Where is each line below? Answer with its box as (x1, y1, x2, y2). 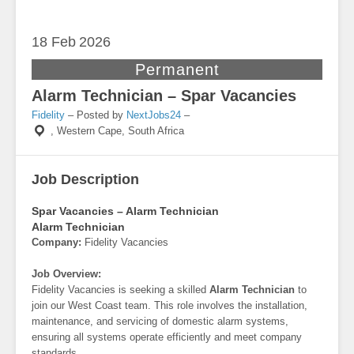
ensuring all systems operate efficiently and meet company (32, 331, 302, 344)
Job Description (32, 171, 139, 188)
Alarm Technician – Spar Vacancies (32, 87, 296, 105)
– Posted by (65, 109, 126, 122)
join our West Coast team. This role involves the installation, (32, 299, 307, 312)
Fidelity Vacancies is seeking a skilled (32, 284, 209, 296)
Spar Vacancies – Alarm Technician (32, 205, 219, 218)
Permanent (134, 61, 220, 79)
